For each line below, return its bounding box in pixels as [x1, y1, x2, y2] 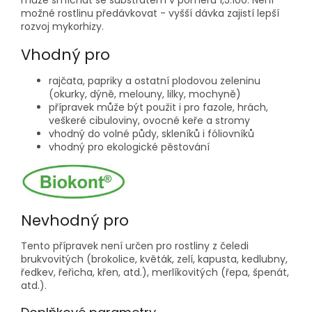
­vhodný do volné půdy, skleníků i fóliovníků [49, 126, 254, 141]
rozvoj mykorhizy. [21, 19, 104, 34]
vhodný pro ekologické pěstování [49, 139, 212, 154]
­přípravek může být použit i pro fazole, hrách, [49, 100, 268, 114]
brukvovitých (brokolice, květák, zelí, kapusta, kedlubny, [21, 252, 288, 267]
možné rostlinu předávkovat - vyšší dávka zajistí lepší [21, 6, 279, 21]
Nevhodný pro [21, 210, 129, 231]
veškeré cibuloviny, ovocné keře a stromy [49, 113, 250, 127]
